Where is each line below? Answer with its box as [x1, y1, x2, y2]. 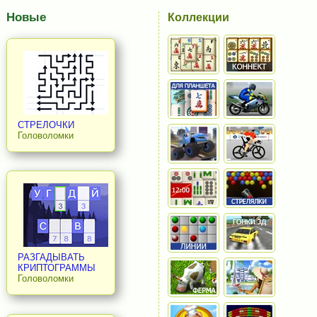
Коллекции [168, 11, 230, 23]
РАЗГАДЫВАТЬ [17, 252, 85, 263]
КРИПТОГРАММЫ [17, 263, 96, 274]
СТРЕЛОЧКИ [17, 119, 74, 130]
